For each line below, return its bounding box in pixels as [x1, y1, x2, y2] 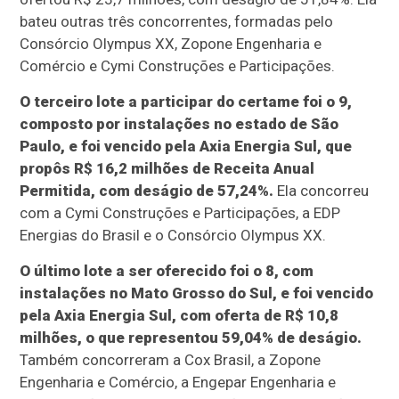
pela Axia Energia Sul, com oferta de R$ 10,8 [20, 306, 339, 325]
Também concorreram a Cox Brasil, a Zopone [20, 351, 322, 370]
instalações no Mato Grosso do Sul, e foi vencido [20, 284, 374, 303]
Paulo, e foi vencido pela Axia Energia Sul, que [20, 137, 353, 156]
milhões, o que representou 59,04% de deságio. [20, 329, 362, 347]
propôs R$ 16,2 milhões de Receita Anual [20, 159, 315, 178]
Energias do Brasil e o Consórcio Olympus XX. [20, 226, 327, 245]
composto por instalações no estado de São [20, 115, 339, 134]
